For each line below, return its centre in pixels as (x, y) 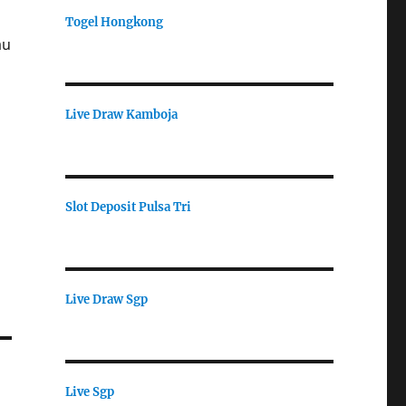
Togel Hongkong (114, 22)
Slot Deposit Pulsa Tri (128, 207)
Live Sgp (89, 391)
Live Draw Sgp (106, 299)
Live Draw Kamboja (121, 114)
